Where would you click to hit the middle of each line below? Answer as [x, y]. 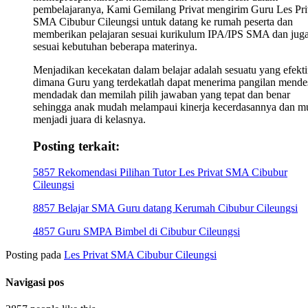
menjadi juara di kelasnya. [89, 119]
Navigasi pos [35, 282]
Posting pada [35, 255]
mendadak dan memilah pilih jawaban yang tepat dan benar [162, 94]
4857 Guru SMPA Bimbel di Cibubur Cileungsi [136, 232]
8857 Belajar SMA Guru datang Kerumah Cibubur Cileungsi [165, 208]
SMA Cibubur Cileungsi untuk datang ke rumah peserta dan [163, 21]
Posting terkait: [76, 146]
